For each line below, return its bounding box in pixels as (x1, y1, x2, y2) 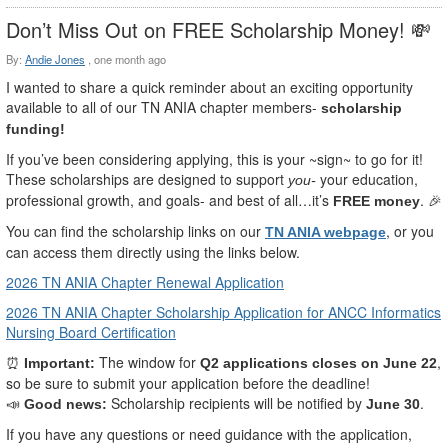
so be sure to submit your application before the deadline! (6, 373, 370, 394)
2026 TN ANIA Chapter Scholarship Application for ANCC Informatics (6, 302, 441, 323)
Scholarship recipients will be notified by (107, 393, 366, 414)
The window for (95, 352, 200, 373)
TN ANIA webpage (265, 224, 386, 241)
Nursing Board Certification (6, 322, 176, 343)
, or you (386, 221, 434, 242)
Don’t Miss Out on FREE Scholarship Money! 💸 (6, 15, 431, 45)
